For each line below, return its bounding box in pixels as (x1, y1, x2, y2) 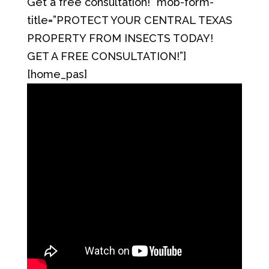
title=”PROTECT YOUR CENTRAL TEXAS (26, 14, 232, 26)
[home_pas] (26, 68, 87, 80)
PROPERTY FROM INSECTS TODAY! (26, 32, 213, 44)
